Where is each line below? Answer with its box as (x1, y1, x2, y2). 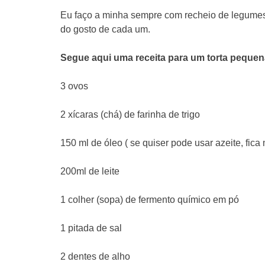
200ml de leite (60, 166, 119, 176)
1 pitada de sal (60, 222, 122, 233)
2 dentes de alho (60, 251, 130, 261)
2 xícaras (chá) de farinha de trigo (60, 109, 200, 119)
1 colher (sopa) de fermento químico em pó (60, 194, 239, 205)
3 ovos (60, 80, 88, 91)
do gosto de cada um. (60, 24, 150, 34)
